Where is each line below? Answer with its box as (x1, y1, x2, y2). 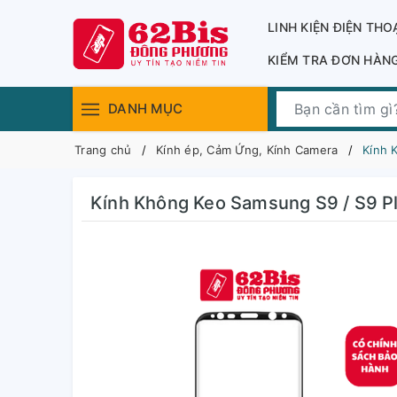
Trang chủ (74, 143, 132, 157)
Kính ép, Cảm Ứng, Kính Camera (156, 143, 339, 157)
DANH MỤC (108, 100, 183, 117)
